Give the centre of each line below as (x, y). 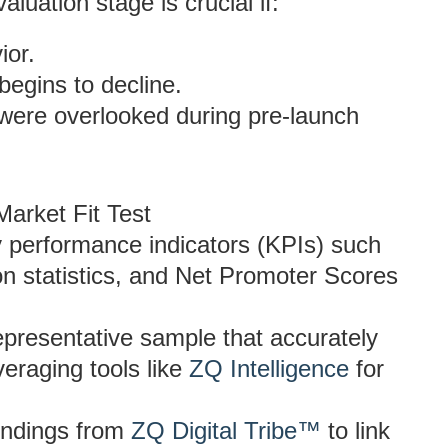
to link (355, 430)
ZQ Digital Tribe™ (226, 430)
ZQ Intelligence (269, 368)
